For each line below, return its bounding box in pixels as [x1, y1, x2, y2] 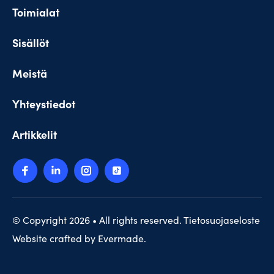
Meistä [12, 65, 47, 81]
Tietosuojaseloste [183, 213, 260, 227]
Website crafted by [12, 232, 98, 245]
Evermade [98, 232, 144, 245]
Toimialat [12, 4, 59, 20]
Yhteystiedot [12, 96, 75, 112]
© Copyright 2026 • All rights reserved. [12, 213, 183, 227]
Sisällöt [12, 35, 49, 51]
